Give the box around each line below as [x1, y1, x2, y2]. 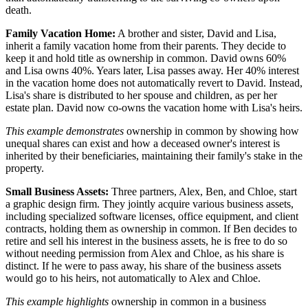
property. [5, 162, 44, 174]
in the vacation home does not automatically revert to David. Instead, [5, 76, 302, 89]
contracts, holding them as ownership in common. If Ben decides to [5, 222, 297, 234]
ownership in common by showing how [124, 124, 299, 137]
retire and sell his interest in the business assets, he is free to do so [5, 234, 287, 247]
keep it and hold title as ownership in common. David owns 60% [5, 52, 286, 64]
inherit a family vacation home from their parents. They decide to [5, 39, 286, 52]
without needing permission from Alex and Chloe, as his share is [5, 247, 284, 259]
